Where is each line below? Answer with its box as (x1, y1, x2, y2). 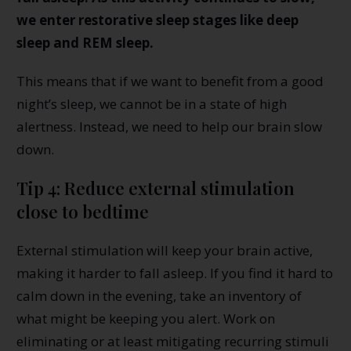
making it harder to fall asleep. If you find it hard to (16, 263, 333, 282)
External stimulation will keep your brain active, (16, 241, 313, 259)
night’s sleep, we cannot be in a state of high (16, 94, 287, 113)
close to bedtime (16, 199, 149, 223)
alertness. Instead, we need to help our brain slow (16, 117, 322, 136)
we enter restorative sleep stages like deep (16, 10, 299, 29)
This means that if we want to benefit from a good (16, 71, 324, 90)
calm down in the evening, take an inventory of (16, 286, 302, 305)
